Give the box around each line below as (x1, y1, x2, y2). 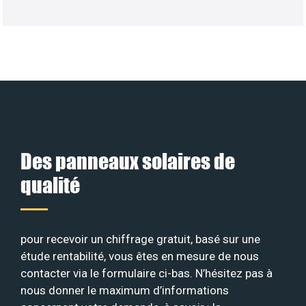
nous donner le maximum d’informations (20, 283, 229, 297)
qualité (20, 171, 80, 197)
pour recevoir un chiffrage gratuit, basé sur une (20, 232, 260, 246)
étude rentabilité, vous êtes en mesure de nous (20, 249, 259, 263)
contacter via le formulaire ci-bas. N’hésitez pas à (20, 266, 273, 280)
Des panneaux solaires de (20, 148, 235, 173)
